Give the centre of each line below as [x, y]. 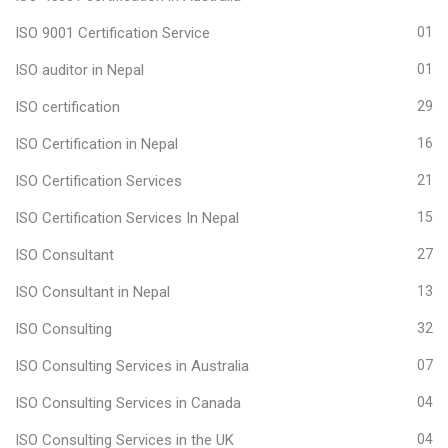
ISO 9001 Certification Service [112, 32]
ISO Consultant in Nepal [92, 291]
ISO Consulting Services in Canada [128, 402]
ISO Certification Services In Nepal [127, 217]
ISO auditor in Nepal [79, 69]
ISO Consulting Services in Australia [132, 365]
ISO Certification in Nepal [96, 143]
